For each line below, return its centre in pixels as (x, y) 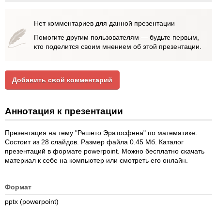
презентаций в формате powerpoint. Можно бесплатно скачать (105, 151)
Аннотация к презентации (64, 111)
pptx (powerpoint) (32, 201)
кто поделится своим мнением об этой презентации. (118, 46)
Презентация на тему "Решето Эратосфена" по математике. (101, 133)
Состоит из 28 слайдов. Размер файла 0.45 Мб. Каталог (94, 142)
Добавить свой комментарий (62, 80)
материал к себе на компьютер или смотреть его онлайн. (96, 160)
